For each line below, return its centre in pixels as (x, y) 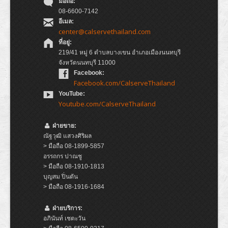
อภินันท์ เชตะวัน (64, 218)
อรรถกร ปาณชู (63, 156)
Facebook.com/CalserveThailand (124, 83)
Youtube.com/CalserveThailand (107, 104)
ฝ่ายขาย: (64, 126)
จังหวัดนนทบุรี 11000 (87, 63)
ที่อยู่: (65, 42)
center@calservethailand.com (105, 32)
